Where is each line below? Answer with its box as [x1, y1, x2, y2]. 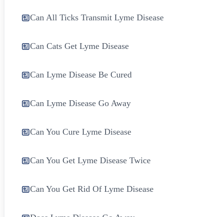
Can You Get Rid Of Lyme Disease [30, 184, 154, 194]
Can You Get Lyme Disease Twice [30, 155, 151, 165]
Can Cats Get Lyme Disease [30, 41, 129, 51]
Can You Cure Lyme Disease [30, 126, 131, 137]
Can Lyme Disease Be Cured [30, 69, 132, 79]
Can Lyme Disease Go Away [30, 98, 131, 108]
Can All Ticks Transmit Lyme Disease [30, 12, 164, 22]
